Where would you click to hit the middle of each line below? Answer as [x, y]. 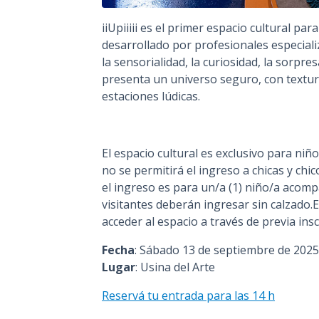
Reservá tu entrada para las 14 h [188, 296]
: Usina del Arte [175, 267]
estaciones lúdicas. [151, 96]
